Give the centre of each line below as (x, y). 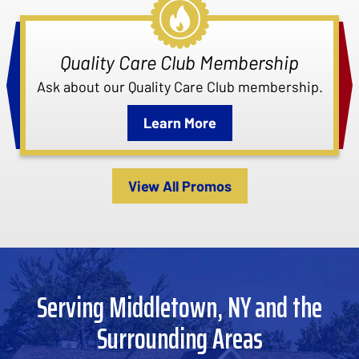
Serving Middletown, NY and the (179, 308)
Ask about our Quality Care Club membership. (179, 87)
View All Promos (179, 186)
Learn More (179, 123)
